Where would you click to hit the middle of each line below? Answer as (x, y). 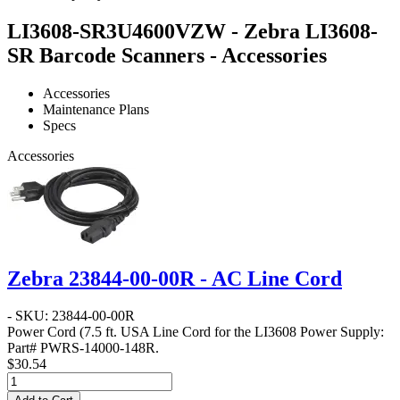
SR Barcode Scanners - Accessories (167, 55)
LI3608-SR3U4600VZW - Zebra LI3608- (192, 31)
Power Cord (42, 332)
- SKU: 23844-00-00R (71, 316)
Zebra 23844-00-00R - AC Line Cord (175, 278)
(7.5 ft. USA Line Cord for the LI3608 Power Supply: (230, 332)
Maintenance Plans (96, 109)
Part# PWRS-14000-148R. (83, 348)
